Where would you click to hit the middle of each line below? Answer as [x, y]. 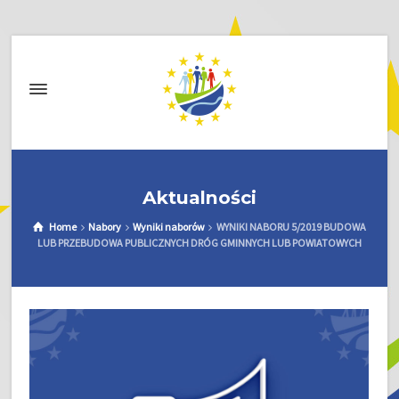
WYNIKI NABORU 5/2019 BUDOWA [291, 227]
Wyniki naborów [168, 227]
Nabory [105, 227]
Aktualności [199, 197]
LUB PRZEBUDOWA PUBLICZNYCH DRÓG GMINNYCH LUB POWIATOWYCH [199, 243]
